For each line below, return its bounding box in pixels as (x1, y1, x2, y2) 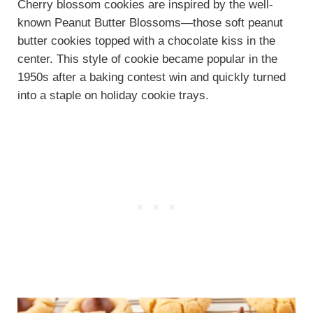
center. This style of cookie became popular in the (17, 52, 277, 66)
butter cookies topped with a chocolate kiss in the (17, 34, 275, 48)
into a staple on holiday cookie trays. (17, 88, 209, 102)
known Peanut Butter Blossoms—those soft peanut (17, 15, 283, 29)
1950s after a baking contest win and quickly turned (17, 70, 286, 84)
